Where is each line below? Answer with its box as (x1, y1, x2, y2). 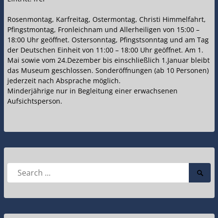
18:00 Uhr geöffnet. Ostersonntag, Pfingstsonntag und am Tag (7, 35, 209, 45)
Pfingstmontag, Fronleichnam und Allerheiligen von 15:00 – (7, 25, 200, 35)
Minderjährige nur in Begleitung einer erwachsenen (7, 86, 178, 96)
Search (7, 163, 29, 173)
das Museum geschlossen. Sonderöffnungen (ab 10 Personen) (7, 66, 209, 75)
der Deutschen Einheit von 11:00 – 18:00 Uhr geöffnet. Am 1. (7, 45, 203, 55)
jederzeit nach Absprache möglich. (7, 76, 121, 86)
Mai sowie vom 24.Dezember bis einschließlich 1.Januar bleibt (7, 55, 210, 65)
